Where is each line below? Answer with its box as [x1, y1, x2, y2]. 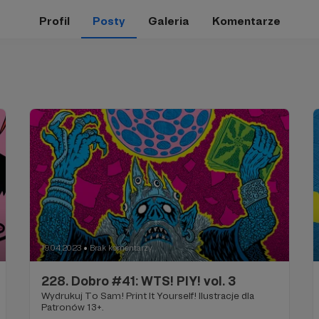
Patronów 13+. [41, 301, 105, 313]
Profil [38, 14, 70, 28]
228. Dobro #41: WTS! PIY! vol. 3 [41, 273, 236, 289]
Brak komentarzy [90, 243, 153, 253]
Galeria [147, 14, 189, 28]
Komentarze [211, 14, 281, 28]
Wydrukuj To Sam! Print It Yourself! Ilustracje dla [41, 290, 255, 302]
